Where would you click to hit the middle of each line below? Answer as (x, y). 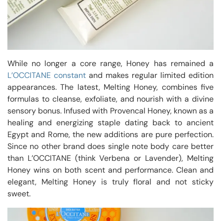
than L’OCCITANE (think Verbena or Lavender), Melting (110, 158)
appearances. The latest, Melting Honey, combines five (110, 87)
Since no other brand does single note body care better (110, 146)
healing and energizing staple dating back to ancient (110, 122)
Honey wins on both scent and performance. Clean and (110, 170)
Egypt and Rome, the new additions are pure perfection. (110, 134)
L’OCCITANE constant (47, 75)
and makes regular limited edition (150, 75)
